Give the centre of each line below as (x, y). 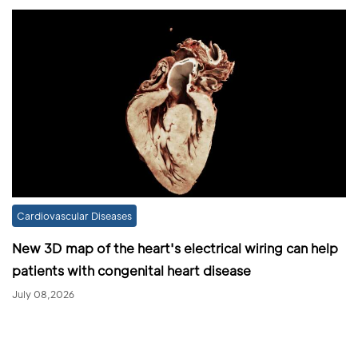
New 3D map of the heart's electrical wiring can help (175, 248)
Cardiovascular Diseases (74, 215)
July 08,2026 (43, 294)
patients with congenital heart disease (131, 270)
